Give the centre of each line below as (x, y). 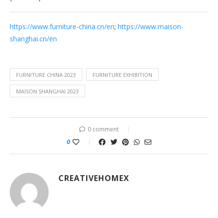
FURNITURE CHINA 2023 (46, 75)
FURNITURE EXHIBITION (122, 75)
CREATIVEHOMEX (94, 178)
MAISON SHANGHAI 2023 (47, 91)
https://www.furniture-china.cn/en (62, 27)
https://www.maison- (151, 27)
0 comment (103, 129)
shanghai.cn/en (33, 39)
